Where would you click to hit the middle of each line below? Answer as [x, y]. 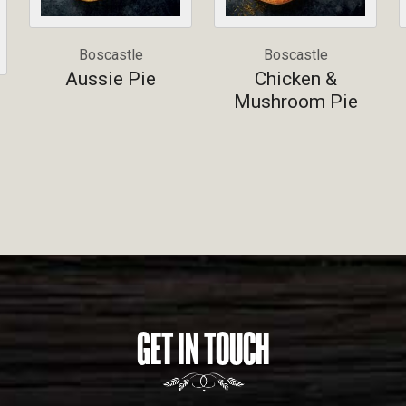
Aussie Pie [111, 79]
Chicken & [295, 79]
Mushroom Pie [295, 102]
